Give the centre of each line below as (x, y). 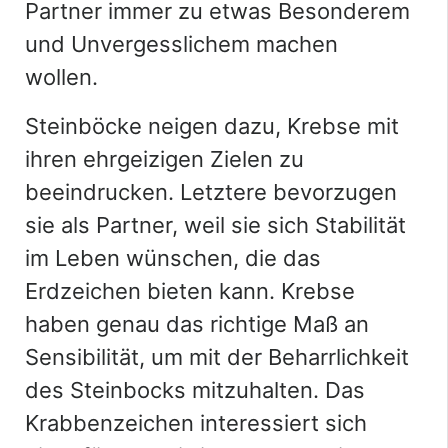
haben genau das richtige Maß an (197, 323)
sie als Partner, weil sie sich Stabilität (215, 224)
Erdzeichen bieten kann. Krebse (190, 290)
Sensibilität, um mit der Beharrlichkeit (217, 356)
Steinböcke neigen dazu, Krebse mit (212, 125)
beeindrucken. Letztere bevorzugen (211, 191)
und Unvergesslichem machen (181, 43)
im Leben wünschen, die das (173, 257)
